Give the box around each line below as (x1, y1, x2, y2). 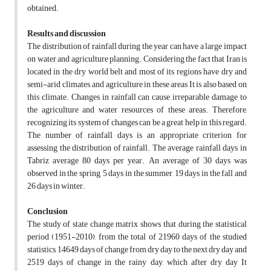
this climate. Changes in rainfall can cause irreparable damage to (27, 89, 247, 106)
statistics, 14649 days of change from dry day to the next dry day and (27, 241, 247, 258)
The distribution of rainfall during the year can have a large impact (27, 38, 247, 55)
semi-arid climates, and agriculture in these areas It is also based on (27, 76, 247, 93)
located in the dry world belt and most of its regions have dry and (27, 64, 247, 80)
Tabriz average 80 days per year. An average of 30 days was (27, 152, 247, 169)
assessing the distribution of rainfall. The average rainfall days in (27, 140, 247, 157)
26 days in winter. (27, 178, 85, 195)
